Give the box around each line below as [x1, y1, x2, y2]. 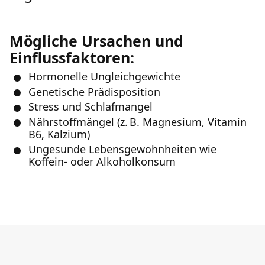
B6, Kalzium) [28, 127, 90, 141]
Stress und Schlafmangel [28, 99, 153, 114]
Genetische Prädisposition [28, 84, 160, 99]
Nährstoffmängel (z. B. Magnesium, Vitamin [28, 114, 247, 129]
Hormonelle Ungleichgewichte [28, 69, 180, 83]
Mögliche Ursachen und [9, 31, 183, 51]
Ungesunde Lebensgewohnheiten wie [28, 142, 216, 156]
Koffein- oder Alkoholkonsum [28, 154, 176, 169]
